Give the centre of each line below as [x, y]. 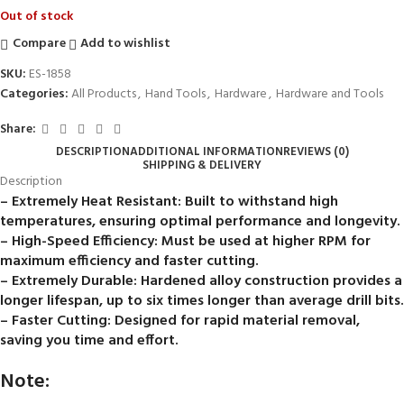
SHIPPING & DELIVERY [202, 165]
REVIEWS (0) [316, 151]
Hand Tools [175, 94]
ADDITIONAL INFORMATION [206, 151]
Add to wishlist [126, 44]
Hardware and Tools [330, 94]
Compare [39, 44]
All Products [104, 94]
